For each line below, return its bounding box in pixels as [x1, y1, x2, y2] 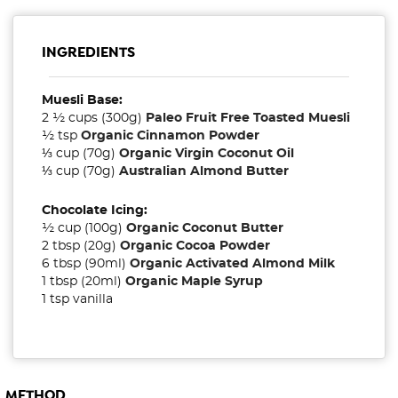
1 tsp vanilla [42, 293, 113, 306]
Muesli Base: [42, 94, 123, 107]
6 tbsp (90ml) [42, 258, 130, 271]
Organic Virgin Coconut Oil [119, 147, 294, 161]
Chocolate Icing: [42, 204, 147, 218]
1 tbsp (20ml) [42, 275, 125, 289]
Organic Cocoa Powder [120, 240, 270, 253]
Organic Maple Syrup [125, 275, 263, 289]
